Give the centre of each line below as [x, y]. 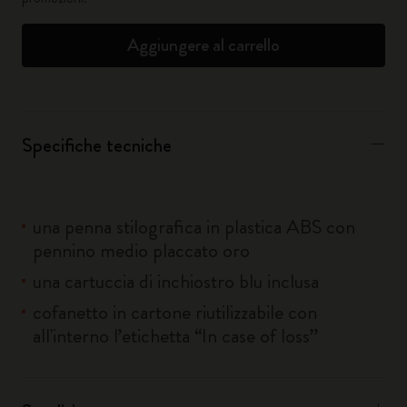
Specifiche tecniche [97, 145]
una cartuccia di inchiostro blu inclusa [176, 281]
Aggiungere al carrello [203, 45]
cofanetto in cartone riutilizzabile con [175, 312]
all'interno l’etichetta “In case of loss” [175, 336]
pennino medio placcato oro [141, 250]
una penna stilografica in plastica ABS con [194, 227]
